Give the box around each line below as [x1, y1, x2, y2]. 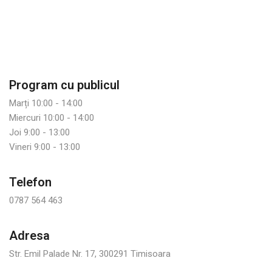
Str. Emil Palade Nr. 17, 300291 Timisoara [9, 248, 171, 259]
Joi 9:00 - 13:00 [9, 127, 70, 138]
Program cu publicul [9, 78, 120, 92]
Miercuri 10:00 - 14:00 [9, 112, 94, 123]
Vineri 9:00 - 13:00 [9, 141, 80, 152]
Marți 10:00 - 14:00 [9, 98, 83, 109]
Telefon [9, 175, 52, 189]
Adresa [9, 228, 50, 243]
